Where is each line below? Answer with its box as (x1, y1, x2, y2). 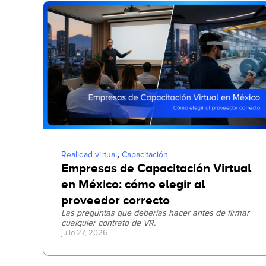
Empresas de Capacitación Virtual (61, 161, 251, 176)
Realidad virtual (61, 150, 117, 160)
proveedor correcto (61, 193, 170, 208)
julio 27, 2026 (61, 228, 107, 238)
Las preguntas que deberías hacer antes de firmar (61, 208, 249, 218)
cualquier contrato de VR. (61, 218, 156, 229)
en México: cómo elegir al (61, 177, 205, 192)
